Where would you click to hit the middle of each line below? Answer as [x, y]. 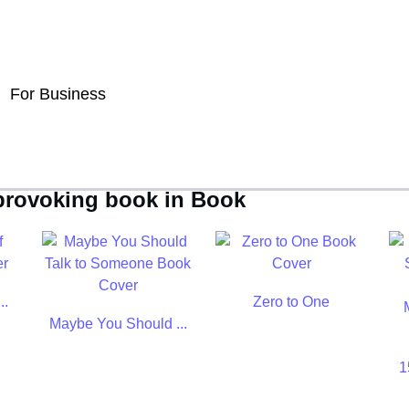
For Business [58, 94]
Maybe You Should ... [118, 324]
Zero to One [291, 302]
